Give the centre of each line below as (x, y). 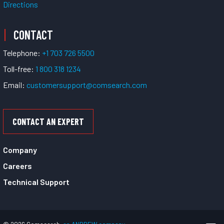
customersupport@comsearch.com (87, 84)
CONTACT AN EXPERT (48, 121)
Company (20, 150)
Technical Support (36, 182)
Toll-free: (19, 68)
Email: (14, 84)
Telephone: (22, 52)
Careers (17, 166)
